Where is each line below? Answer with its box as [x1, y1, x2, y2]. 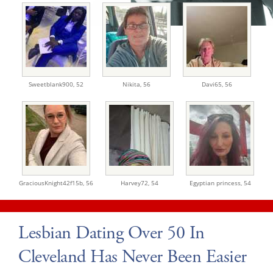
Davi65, [202, 79, 225, 88]
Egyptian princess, [189, 178, 244, 187]
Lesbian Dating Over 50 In [18, 221, 205, 245]
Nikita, [122, 79, 143, 88]
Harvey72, [121, 178, 151, 187]
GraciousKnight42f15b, [19, 178, 86, 187]
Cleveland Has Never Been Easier [18, 244, 247, 269]
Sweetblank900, [29, 79, 76, 88]
